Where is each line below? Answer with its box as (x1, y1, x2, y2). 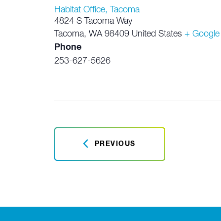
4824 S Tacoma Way (54, 17, 132, 26)
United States (131, 30, 182, 38)
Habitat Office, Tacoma (54, 5, 140, 14)
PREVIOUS (94, 141, 136, 147)
